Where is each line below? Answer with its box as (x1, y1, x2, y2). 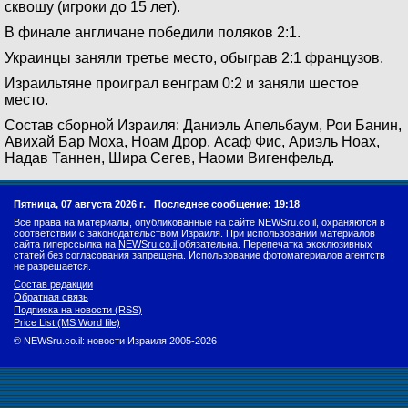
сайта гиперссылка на (14, 239, 118, 250)
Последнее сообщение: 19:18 (154, 199, 300, 209)
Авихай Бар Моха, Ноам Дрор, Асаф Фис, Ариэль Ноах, (5, 134, 380, 149)
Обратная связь (14, 291, 88, 302)
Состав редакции (14, 279, 93, 290)
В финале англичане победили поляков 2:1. (5, 25, 301, 40)
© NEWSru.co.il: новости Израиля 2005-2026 (14, 335, 217, 346)
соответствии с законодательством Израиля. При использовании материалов (14, 228, 375, 239)
